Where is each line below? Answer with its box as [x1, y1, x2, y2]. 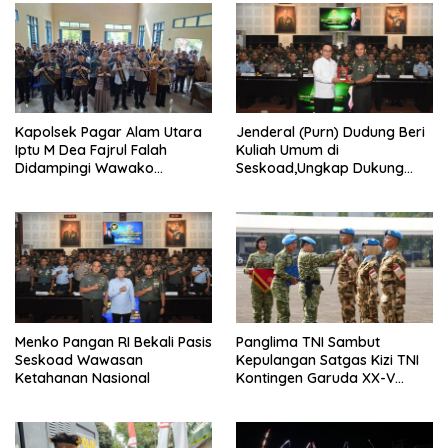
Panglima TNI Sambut [236, 333, 380, 352]
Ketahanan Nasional [15, 369, 150, 388]
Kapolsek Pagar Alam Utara [15, 123, 202, 142]
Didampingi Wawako [15, 159, 154, 178]
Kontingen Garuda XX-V [236, 369, 395, 388]
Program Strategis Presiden [236, 177, 421, 196]
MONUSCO [236, 387, 305, 406]
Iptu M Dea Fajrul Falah [15, 141, 167, 160]
